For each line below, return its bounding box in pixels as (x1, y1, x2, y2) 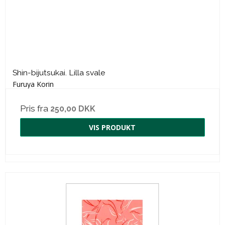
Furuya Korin (13, 79, 54, 89)
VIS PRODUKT (89, 122, 136, 132)
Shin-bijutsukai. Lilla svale (13, 67, 105, 77)
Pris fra (20, 103, 50, 114)
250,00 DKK (50, 103, 95, 114)
